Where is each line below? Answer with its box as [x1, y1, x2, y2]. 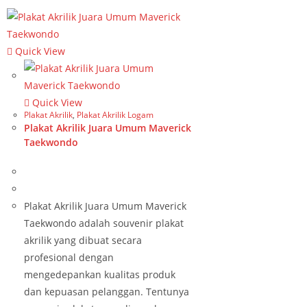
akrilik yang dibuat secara [24, 234, 142, 247]
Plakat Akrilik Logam [77, 109, 153, 121]
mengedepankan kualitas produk [24, 268, 175, 281]
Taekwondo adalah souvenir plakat [24, 217, 184, 230]
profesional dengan [24, 251, 114, 264]
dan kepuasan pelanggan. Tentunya [24, 285, 189, 298]
